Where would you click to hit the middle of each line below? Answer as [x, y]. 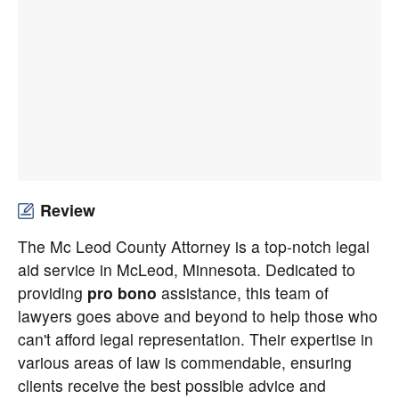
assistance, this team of [243, 293]
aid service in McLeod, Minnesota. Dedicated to [187, 269]
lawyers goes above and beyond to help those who [198, 316]
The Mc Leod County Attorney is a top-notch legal [194, 246]
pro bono [122, 293]
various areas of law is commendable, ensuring [185, 362]
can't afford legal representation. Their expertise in [195, 339]
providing [53, 293]
